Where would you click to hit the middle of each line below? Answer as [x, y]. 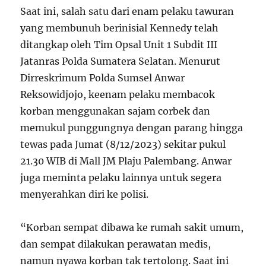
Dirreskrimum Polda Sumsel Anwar [103, 77]
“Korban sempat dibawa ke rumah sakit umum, [132, 227]
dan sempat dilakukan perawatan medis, [116, 244]
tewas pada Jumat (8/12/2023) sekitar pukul [123, 144]
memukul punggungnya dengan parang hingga [132, 127]
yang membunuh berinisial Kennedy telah [120, 28]
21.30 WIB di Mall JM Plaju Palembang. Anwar [126, 161]
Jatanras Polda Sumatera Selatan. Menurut [121, 61]
